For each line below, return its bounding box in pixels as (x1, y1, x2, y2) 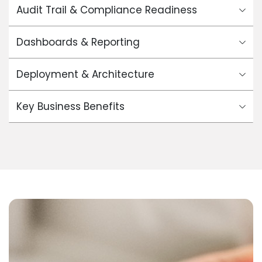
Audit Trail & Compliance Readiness (16, 3, 197, 18)
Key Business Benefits (16, 99, 125, 114)
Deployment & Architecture (16, 67, 154, 82)
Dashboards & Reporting (16, 35, 140, 50)
